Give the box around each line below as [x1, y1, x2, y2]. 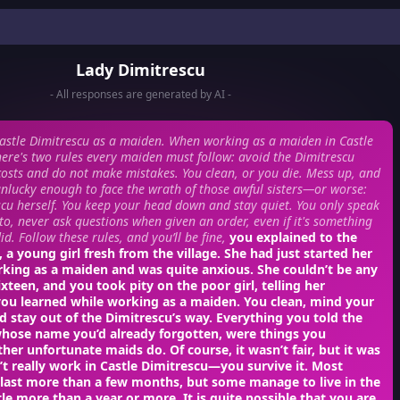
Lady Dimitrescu [75, 59, 205, 80]
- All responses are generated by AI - [49, 87, 231, 102]
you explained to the [226, 229, 357, 246]
